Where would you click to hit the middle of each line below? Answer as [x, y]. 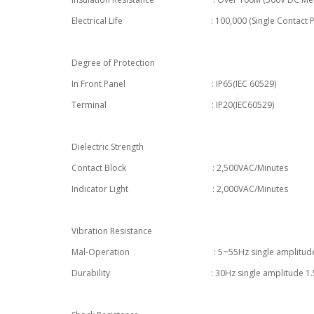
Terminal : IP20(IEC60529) [173, 105]
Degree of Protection [113, 63]
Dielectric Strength [108, 147]
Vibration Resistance [112, 231]
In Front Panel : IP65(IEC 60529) [174, 84]
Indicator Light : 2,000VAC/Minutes [180, 189]
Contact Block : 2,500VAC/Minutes [180, 168]
